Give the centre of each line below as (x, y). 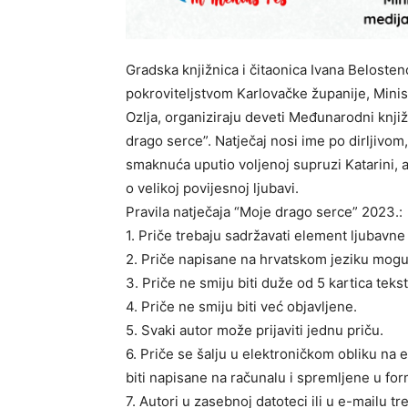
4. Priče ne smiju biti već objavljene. (241, 307)
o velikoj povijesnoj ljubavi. (212, 189)
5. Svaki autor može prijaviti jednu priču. (255, 331)
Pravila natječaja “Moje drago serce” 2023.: (264, 212)
